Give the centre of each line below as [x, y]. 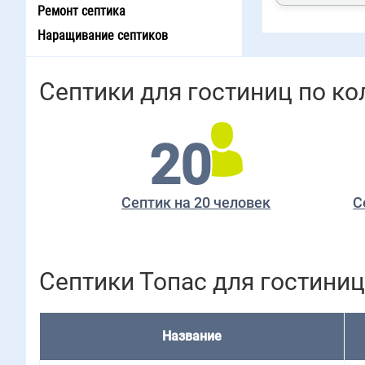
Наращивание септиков [103, 35]
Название [192, 336]
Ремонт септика [81, 11]
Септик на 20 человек [196, 202]
